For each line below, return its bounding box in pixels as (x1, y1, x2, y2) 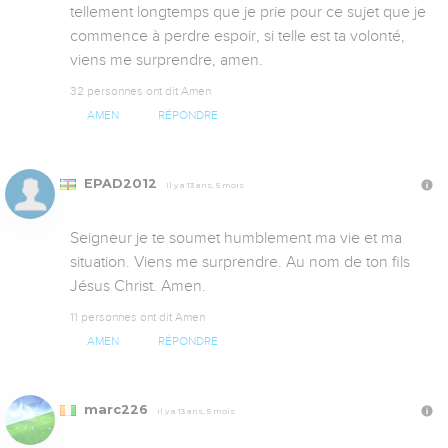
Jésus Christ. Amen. (70, 276, 206, 295)
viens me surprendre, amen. (70, 50, 263, 69)
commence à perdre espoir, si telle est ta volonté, (70, 26, 405, 45)
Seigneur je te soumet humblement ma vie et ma (70, 228, 402, 247)
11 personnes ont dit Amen (70, 309, 205, 324)
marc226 (80, 402, 152, 418)
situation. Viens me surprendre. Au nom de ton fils (70, 252, 410, 271)
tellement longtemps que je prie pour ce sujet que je (70, 2, 426, 21)
